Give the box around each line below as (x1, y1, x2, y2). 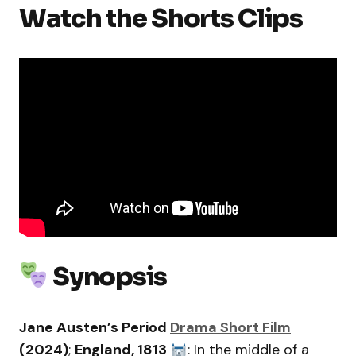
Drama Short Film (170, 318, 291, 338)
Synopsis (52, 261, 167, 293)
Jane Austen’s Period (19, 318, 170, 338)
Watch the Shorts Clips (19, 2, 303, 35)
